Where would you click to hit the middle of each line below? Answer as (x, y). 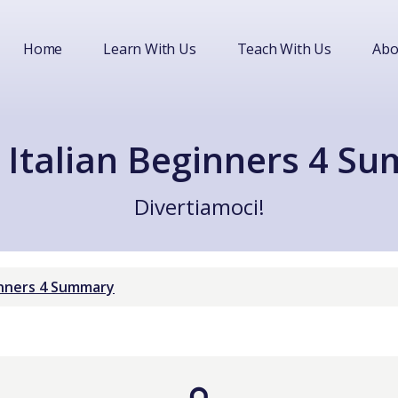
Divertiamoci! (199, 207)
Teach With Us (284, 49)
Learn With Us (150, 49)
